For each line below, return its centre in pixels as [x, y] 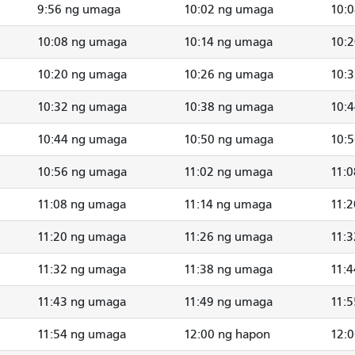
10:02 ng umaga [229, 9]
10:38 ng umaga [229, 107]
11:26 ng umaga [228, 237]
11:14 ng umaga [228, 204]
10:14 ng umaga [228, 42]
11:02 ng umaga [228, 172]
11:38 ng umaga [228, 269]
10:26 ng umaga [229, 74]
